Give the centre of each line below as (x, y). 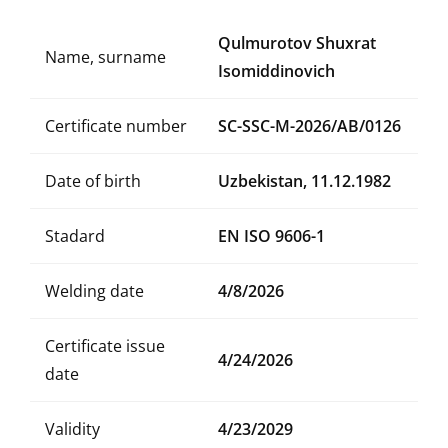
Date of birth (93, 181)
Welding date (94, 291)
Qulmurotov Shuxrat (297, 43)
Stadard (75, 236)
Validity (72, 429)
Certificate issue (105, 346)
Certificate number (116, 126)
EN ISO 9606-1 (271, 236)
